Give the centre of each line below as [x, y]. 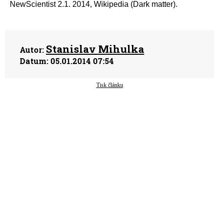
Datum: [34, 61]
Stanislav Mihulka [95, 49]
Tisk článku [109, 85]
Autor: [32, 50]
